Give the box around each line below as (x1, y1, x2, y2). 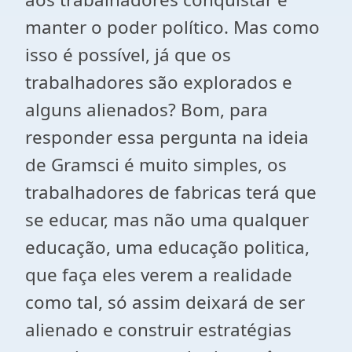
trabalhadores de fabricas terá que (25, 180, 317, 204)
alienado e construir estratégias (25, 317, 291, 342)
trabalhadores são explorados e (25, 70, 292, 94)
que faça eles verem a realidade (25, 262, 292, 287)
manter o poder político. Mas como (25, 15, 320, 39)
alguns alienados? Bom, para (25, 97, 268, 122)
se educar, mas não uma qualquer (25, 207, 309, 232)
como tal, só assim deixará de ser (25, 290, 305, 314)
